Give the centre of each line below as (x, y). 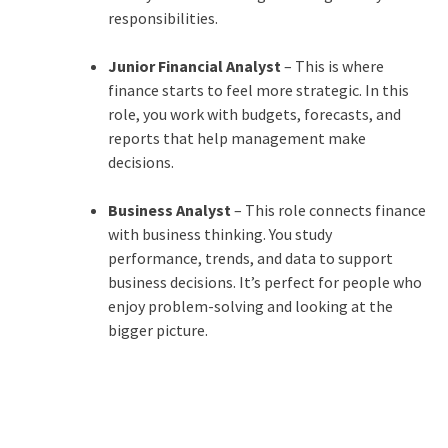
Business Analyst (169, 209)
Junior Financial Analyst (194, 65)
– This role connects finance (328, 209)
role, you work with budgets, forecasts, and (254, 113)
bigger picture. (157, 329)
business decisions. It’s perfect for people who (264, 281)
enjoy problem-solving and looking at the (250, 305)
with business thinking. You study (219, 233)
